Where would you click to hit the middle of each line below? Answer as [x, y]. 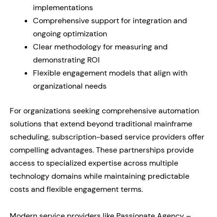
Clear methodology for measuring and [100, 47]
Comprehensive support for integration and [110, 21]
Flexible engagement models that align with [110, 73]
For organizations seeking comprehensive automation [104, 111]
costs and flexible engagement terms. [76, 189]
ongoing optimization [70, 34]
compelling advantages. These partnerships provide [102, 150]
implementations [63, 8]
